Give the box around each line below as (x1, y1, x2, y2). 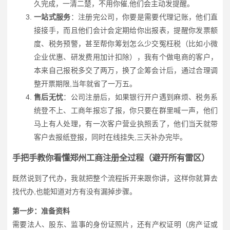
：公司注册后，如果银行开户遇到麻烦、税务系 (63, 92, 218, 101)
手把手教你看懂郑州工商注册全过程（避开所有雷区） (12, 152, 209, 162)
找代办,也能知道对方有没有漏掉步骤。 (12, 187, 137, 196)
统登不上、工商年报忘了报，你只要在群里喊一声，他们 (34, 106, 218, 114)
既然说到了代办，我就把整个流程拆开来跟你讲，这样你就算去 (12, 174, 218, 182)
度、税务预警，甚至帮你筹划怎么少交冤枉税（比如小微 (34, 39, 218, 48)
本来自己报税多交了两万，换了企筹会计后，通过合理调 (34, 66, 218, 74)
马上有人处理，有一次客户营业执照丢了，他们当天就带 (34, 119, 218, 128)
